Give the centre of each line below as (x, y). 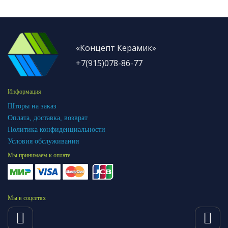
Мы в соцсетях (27, 198)
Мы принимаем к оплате (39, 155)
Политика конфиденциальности (56, 129)
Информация (24, 91)
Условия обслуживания (43, 141)
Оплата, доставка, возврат (48, 118)
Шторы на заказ (32, 106)
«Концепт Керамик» (116, 48)
